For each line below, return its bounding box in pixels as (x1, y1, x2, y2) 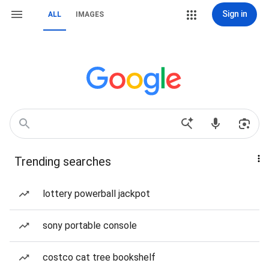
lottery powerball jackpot (43, 188, 150, 199)
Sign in (222, 9, 247, 19)
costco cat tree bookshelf (43, 252, 156, 263)
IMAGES (76, 10, 104, 19)
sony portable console (43, 220, 137, 231)
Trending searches (14, 154, 111, 169)
